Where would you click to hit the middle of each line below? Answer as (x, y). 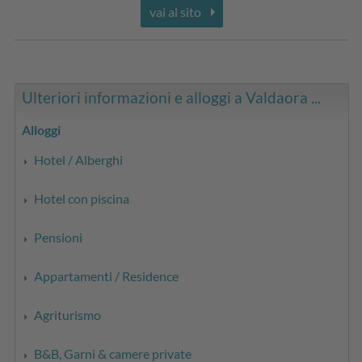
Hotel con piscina (82, 198)
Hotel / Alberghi (79, 159)
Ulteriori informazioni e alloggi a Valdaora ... (172, 97)
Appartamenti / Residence (107, 276)
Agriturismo (68, 314)
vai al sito (175, 11)
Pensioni (59, 237)
